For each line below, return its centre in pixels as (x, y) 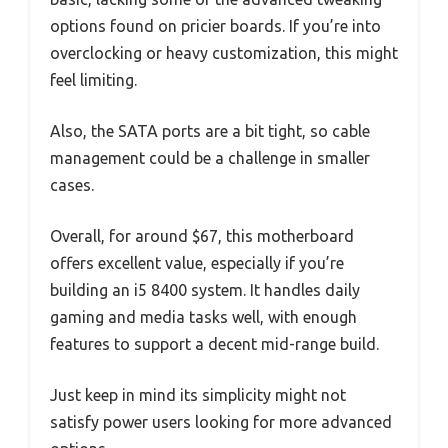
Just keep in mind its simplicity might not (198, 395)
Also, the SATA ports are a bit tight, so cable (210, 131)
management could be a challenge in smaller (210, 158)
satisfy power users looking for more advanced (221, 422)
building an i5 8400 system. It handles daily (205, 290)
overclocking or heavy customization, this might (224, 53)
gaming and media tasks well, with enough (203, 317)
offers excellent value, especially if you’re (197, 263)
